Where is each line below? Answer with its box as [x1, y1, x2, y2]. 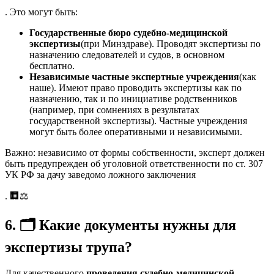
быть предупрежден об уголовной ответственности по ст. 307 [5, 158, 263, 169]
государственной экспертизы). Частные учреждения [29, 115, 247, 126]
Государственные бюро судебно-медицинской [29, 27, 228, 38]
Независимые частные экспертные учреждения [29, 71, 239, 82]
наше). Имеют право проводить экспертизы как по [29, 82, 242, 93]
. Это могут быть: [5, 6, 78, 17]
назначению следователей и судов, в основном [29, 49, 224, 60]
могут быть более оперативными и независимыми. [29, 126, 242, 137]
